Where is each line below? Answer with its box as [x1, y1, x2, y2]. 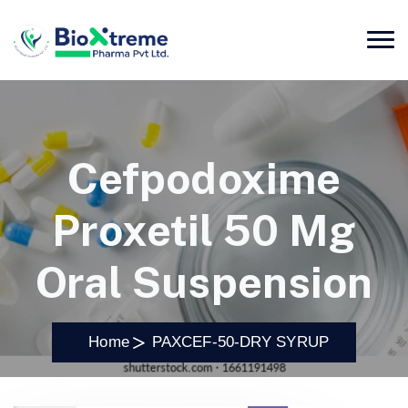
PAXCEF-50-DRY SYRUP [151, 333, 329, 352]
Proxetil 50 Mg [52, 205, 356, 257]
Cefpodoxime [66, 153, 342, 205]
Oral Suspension [35, 257, 373, 309]
